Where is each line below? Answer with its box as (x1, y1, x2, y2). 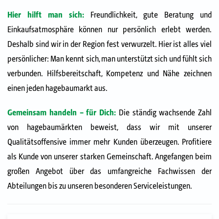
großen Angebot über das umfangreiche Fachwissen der (7, 167, 212, 176)
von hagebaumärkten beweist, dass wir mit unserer (7, 123, 212, 132)
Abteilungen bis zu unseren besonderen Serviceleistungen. (7, 182, 192, 191)
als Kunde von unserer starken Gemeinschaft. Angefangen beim (7, 153, 212, 162)
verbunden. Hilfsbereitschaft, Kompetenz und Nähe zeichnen (7, 69, 212, 79)
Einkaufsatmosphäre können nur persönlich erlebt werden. (7, 25, 212, 35)
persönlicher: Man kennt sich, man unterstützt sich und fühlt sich (7, 55, 212, 64)
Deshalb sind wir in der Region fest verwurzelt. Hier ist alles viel (7, 40, 212, 49)
